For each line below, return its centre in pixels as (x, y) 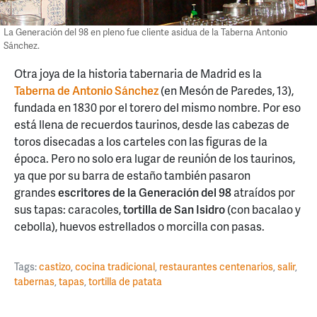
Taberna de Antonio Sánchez (86, 90)
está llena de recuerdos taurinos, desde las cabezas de (152, 124)
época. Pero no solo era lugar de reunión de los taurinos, (155, 158)
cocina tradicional (115, 266)
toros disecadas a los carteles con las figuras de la (141, 141)
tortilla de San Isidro (174, 209)
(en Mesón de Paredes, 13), (227, 90)
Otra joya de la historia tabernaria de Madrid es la (138, 73)
